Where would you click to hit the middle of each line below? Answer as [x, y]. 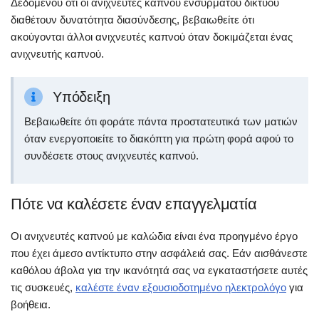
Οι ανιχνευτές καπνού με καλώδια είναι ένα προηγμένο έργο [154, 236]
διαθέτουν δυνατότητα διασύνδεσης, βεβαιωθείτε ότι [132, 19]
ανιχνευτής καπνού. [57, 53]
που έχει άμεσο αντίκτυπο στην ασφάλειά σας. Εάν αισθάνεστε [159, 253]
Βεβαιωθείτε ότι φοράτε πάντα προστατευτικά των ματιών [161, 121]
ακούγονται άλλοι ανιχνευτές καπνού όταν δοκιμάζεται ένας [152, 36]
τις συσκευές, [43, 287]
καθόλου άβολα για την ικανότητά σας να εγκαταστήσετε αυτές [159, 270]
